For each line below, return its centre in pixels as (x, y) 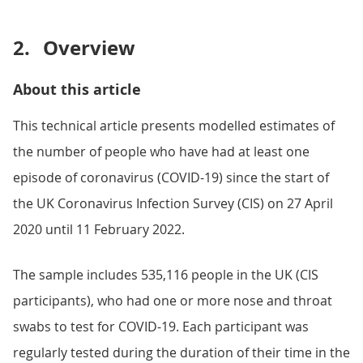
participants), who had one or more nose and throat (173, 301)
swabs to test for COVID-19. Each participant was (161, 327)
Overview (89, 48)
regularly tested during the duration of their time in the (181, 352)
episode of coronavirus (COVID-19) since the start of (171, 177)
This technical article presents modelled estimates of (174, 126)
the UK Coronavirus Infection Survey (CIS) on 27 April (173, 203)
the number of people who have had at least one (161, 152)
